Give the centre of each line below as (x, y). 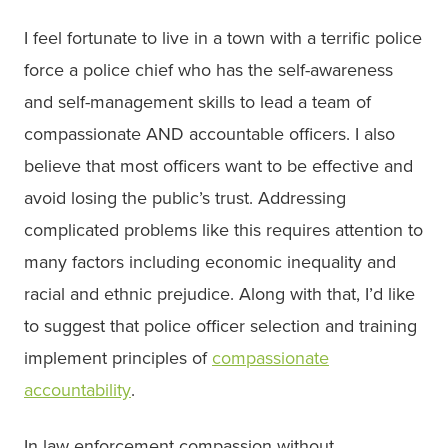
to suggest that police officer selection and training (220, 326)
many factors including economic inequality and (210, 262)
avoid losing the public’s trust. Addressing (185, 198)
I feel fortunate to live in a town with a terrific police (223, 38)
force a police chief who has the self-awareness (208, 70)
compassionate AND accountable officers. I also (209, 134)
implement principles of (118, 358)
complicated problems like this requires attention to (223, 230)
